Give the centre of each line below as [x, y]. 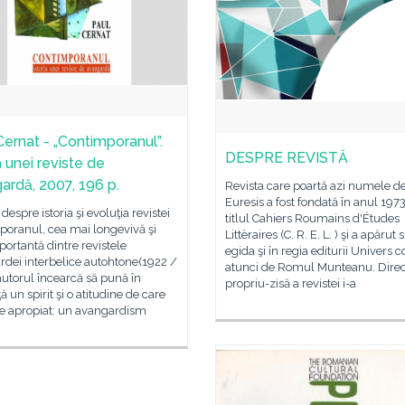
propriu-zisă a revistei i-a [291, 283]
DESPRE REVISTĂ [287, 158]
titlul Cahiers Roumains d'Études [312, 218]
